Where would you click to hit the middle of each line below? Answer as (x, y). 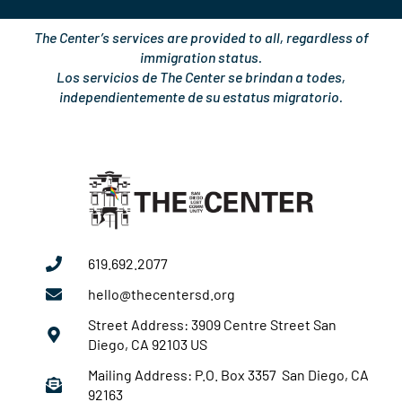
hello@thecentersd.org (161, 294)
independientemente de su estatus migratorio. (201, 96)
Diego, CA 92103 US (147, 344)
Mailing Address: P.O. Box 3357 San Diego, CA (228, 375)
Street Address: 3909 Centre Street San (212, 324)
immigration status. (201, 57)
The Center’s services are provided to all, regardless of (201, 37)
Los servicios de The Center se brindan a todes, (201, 76)
